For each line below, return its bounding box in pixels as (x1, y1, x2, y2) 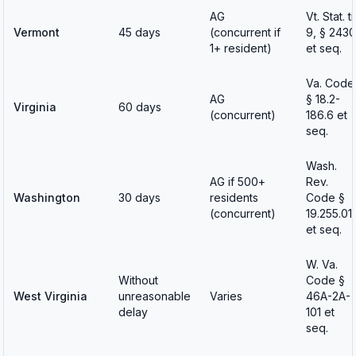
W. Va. (306, 257, 338, 271)
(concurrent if (210, 25, 281, 39)
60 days (118, 100, 161, 114)
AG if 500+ (210, 175, 265, 188)
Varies (210, 289, 242, 303)
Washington (14, 191, 80, 204)
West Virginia (14, 289, 87, 303)
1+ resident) (210, 41, 272, 55)
